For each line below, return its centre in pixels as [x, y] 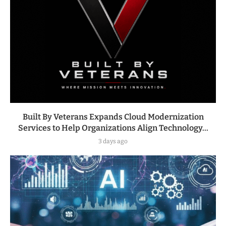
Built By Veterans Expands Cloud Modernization [113, 117]
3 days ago [113, 141]
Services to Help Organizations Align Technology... [113, 128]
